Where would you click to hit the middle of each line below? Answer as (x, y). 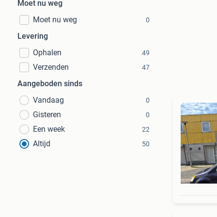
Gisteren (47, 115)
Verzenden (51, 67)
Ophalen (47, 53)
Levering (33, 36)
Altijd (42, 144)
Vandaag (48, 100)
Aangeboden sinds (50, 84)
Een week (49, 129)
